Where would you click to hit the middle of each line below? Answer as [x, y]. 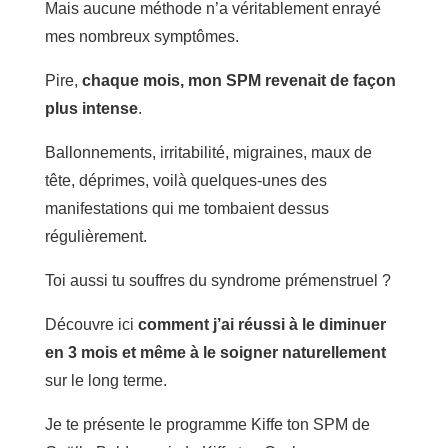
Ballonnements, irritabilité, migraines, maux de [208, 152]
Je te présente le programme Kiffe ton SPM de [207, 424]
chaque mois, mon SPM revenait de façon [238, 80]
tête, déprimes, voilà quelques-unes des [185, 180]
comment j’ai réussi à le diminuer [261, 324]
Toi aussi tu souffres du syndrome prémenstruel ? [217, 280]
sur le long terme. [105, 380]
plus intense [91, 108]
